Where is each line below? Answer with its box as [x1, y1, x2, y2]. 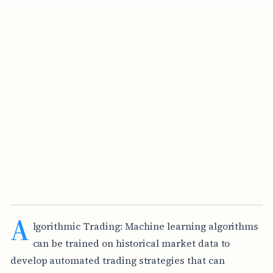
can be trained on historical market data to [32, 236, 230, 250]
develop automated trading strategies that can [10, 253, 225, 267]
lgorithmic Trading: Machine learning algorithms [32, 219, 259, 233]
